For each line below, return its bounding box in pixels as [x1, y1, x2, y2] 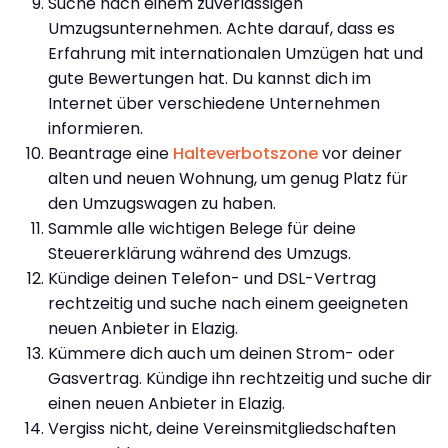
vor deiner [318, 141, 402, 165]
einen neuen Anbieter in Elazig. [48, 391, 285, 415]
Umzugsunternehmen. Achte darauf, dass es [48, 16, 395, 40]
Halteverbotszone [173, 141, 318, 165]
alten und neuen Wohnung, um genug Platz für [48, 166, 408, 190]
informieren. [48, 116, 143, 140]
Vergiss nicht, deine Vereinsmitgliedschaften [48, 416, 396, 440]
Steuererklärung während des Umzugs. [48, 241, 351, 265]
